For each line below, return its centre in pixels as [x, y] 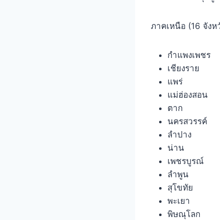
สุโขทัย [180, 187]
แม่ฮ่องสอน [188, 95]
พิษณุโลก [184, 214]
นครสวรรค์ [187, 121]
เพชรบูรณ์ [186, 161]
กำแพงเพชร [189, 55]
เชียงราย [183, 68]
